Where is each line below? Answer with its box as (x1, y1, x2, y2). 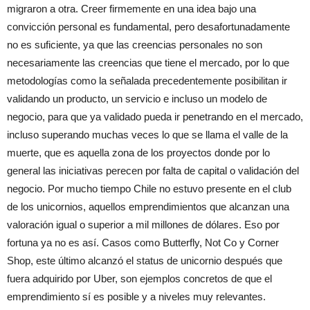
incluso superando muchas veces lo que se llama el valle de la (7, 129, 288, 141)
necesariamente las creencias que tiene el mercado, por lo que (7, 57, 289, 69)
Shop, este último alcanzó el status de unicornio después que (7, 255, 282, 267)
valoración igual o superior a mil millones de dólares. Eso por (7, 219, 280, 231)
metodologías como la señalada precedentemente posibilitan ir (7, 75, 287, 87)
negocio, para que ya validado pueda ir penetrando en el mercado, (7, 111, 303, 123)
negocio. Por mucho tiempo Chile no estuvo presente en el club (7, 183, 291, 195)
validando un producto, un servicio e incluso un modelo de (7, 93, 267, 105)
